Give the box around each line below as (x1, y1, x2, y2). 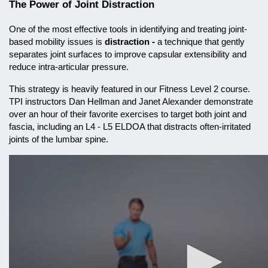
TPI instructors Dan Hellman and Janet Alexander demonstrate (9, 97, 253, 106)
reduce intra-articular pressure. (9, 62, 129, 72)
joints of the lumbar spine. (9, 135, 108, 144)
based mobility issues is (9, 37, 105, 47)
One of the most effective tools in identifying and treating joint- (9, 25, 247, 34)
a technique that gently (157, 37, 245, 47)
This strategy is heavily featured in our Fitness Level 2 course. (9, 84, 250, 94)
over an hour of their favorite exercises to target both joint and (9, 109, 246, 119)
